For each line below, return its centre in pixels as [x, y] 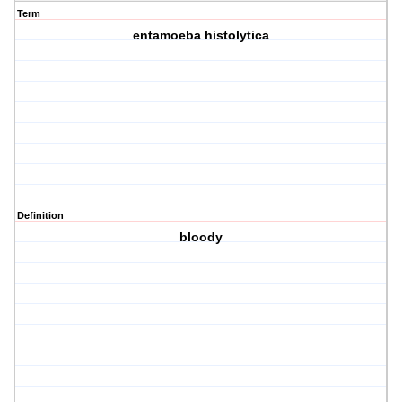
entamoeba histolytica [201, 35]
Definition [40, 216]
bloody [201, 237]
